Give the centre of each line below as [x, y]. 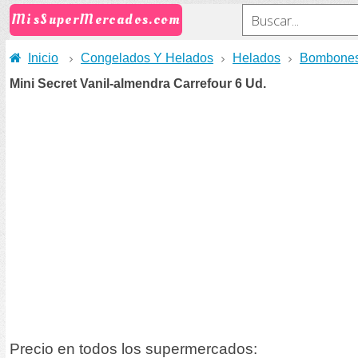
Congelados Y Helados [147, 58]
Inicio [43, 58]
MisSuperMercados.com [96, 20]
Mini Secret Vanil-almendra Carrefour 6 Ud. [138, 84]
